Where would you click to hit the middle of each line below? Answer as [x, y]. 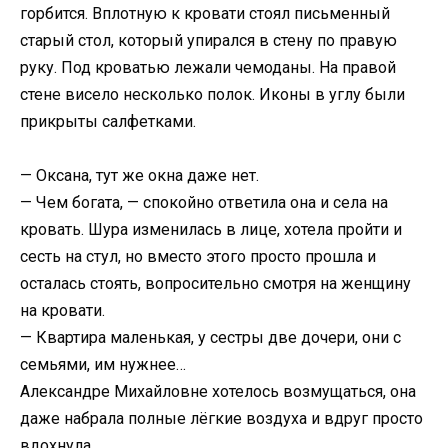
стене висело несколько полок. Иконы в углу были [212, 94]
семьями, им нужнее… [103, 364]
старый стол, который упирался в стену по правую [208, 40]
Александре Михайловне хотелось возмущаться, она [218, 391]
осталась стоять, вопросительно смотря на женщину [215, 283]
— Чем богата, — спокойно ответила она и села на [204, 202]
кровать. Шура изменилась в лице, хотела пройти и [211, 229]
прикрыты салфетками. [108, 121]
